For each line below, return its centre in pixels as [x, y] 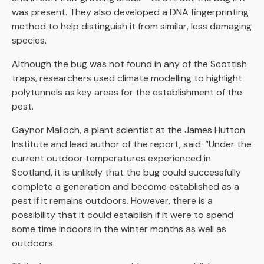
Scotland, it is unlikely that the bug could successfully [126, 172]
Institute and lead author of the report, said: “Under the [132, 144]
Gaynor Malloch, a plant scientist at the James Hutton [128, 130]
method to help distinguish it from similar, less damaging [132, 26]
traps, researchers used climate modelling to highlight [127, 78]
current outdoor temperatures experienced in [111, 158]
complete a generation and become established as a [126, 186]
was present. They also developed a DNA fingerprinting [130, 12]
